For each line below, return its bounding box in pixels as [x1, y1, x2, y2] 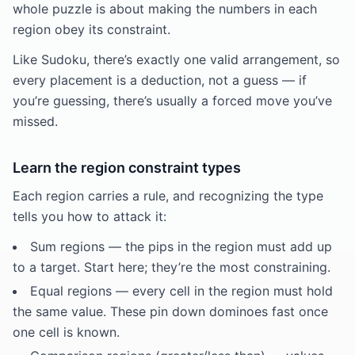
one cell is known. [13, 324, 120, 340]
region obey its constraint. [13, 21, 170, 37]
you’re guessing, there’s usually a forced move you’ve [13, 93, 332, 109]
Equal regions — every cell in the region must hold [30, 283, 333, 299]
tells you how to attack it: [13, 208, 166, 224]
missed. [13, 113, 58, 129]
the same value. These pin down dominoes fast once [13, 303, 328, 319]
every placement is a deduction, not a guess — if [13, 72, 307, 88]
